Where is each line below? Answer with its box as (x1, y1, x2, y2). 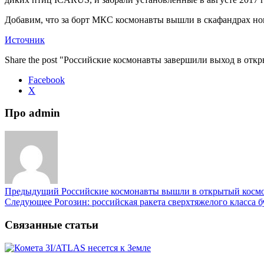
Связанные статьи (5, 218, 98, 231)
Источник (5, 34, 45, 45)
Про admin (5, 107, 60, 120)
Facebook (28, 74, 65, 85)
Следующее (5, 197, 52, 207)
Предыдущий (5, 186, 59, 197)
